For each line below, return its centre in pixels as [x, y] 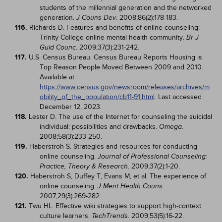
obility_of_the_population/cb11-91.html [97, 97]
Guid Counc [58, 47]
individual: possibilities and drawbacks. [99, 127]
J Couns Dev [96, 18]
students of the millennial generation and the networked [126, 8]
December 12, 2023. [71, 107]
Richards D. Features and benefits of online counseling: [114, 28]
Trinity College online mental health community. [113, 37]
